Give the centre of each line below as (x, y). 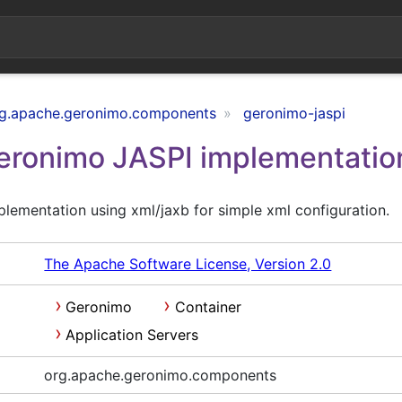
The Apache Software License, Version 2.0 (188, 264)
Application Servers (132, 335)
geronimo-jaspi (295, 113)
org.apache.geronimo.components (161, 375)
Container (208, 307)
